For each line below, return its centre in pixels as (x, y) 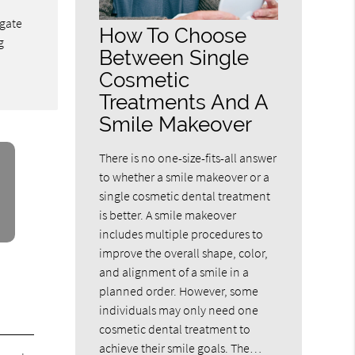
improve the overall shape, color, (184, 252)
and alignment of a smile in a (174, 271)
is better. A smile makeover (168, 214)
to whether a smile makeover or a (185, 176)
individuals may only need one (179, 309)
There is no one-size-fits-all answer (188, 157)
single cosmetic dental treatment (185, 195)
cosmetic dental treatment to (175, 328)
